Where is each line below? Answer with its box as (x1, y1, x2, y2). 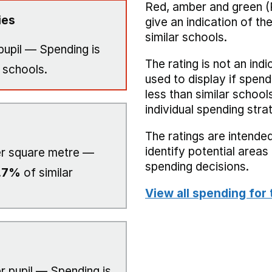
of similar (21, 166, 73, 180)
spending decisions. (145, 160, 249, 174)
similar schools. (145, 30, 227, 44)
